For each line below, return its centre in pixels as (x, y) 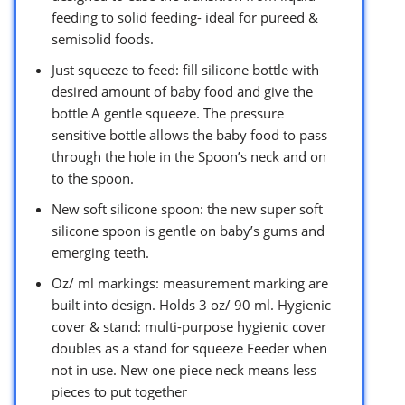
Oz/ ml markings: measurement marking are (190, 283)
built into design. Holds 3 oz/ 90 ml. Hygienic (191, 304)
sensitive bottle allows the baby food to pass (189, 134)
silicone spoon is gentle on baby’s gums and (188, 230)
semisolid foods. (103, 38)
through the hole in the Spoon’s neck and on (189, 156)
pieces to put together (119, 391)
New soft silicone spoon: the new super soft (187, 208)
